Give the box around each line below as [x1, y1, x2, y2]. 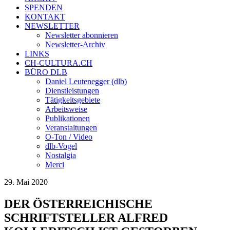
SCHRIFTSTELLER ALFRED [4, 210, 168, 224]
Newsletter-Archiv [45, 40, 105, 49]
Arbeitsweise [45, 105, 87, 113]
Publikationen [45, 114, 90, 123]
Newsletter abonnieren [45, 31, 118, 40]
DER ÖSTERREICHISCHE [4, 197, 152, 210]
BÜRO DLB [25, 68, 67, 76]
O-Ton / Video [45, 132, 92, 141]
